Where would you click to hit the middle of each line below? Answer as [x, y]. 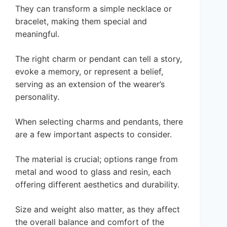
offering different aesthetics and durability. [97, 185]
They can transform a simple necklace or [93, 9]
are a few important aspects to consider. [93, 135]
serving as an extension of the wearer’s [90, 84]
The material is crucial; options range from [97, 159]
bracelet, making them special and [81, 22]
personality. [37, 97]
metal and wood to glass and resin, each [93, 172]
